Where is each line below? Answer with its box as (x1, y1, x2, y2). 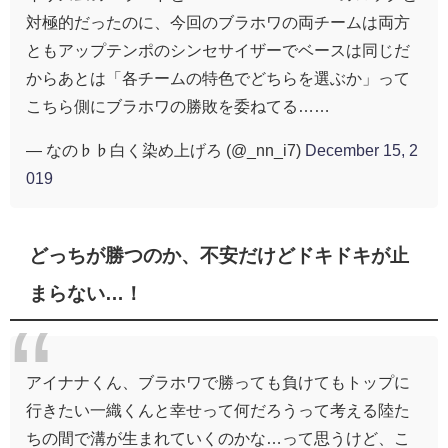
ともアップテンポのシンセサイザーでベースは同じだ (26, 42, 410, 59)
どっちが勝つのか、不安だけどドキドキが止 (29, 246, 410, 266)
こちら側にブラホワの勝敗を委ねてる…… (26, 98, 330, 115)
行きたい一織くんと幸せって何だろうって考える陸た (26, 402, 410, 419)
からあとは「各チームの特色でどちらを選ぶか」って (26, 70, 410, 87)
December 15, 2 (305, 142, 418, 159)
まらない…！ (29, 284, 144, 304)
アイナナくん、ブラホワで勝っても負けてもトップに (26, 374, 410, 391)
